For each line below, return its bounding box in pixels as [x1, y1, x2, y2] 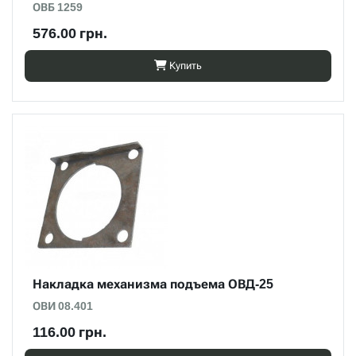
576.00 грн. [33, 25, 107, 41]
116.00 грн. [33, 323, 106, 340]
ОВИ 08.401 [33, 300, 93, 312]
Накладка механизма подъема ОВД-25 [33, 277, 273, 292]
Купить [169, 60, 202, 72]
